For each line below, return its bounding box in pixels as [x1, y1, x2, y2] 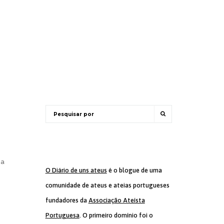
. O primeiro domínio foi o [79, 211, 153, 219]
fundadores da [45, 196, 88, 204]
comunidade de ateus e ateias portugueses [45, 181, 169, 189]
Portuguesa [45, 211, 79, 219]
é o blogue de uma [106, 166, 162, 174]
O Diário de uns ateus [45, 166, 107, 174]
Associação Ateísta [88, 196, 145, 204]
